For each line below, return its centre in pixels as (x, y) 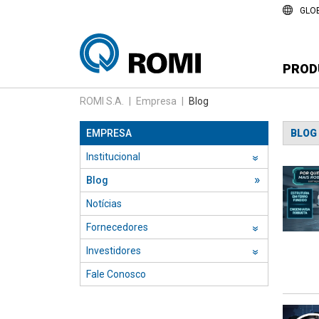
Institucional (113, 157)
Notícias (104, 204)
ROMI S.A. (102, 101)
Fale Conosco (116, 274)
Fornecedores (117, 227)
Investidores (114, 251)
